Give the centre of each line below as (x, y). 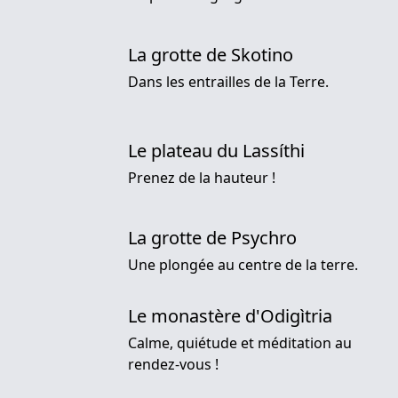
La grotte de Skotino (211, 55)
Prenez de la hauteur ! (202, 178)
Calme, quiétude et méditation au (240, 343)
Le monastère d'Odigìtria (230, 316)
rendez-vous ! (173, 365)
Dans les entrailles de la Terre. (228, 82)
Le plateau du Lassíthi (216, 151)
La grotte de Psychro (212, 238)
